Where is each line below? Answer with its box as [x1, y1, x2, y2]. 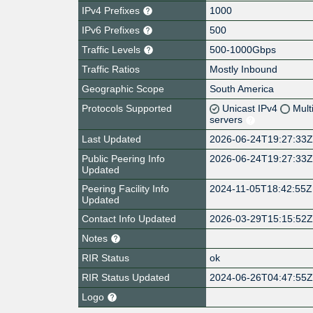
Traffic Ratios [82, 63, 140, 75]
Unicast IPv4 [222, 102, 281, 114]
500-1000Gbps [210, 43, 277, 55]
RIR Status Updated [82, 271, 170, 283]
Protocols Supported [82, 102, 172, 114]
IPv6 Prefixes [82, 24, 143, 36]
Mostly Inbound [210, 63, 278, 75]
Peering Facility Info [82, 182, 169, 194]
